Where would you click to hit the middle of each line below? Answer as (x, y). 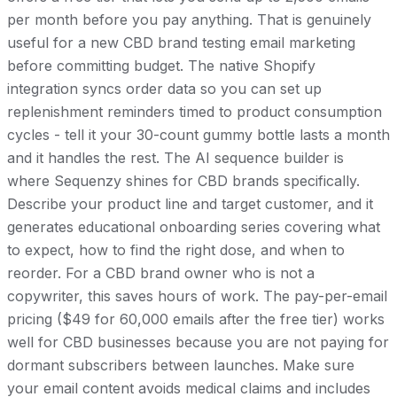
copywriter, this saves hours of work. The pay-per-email (197, 296)
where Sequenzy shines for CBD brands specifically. (183, 181)
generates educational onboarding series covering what (194, 227)
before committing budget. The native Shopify (161, 66)
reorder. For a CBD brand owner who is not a (161, 273)
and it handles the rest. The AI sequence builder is (175, 158)
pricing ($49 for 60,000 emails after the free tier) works (196, 319)
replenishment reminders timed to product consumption (195, 112)
